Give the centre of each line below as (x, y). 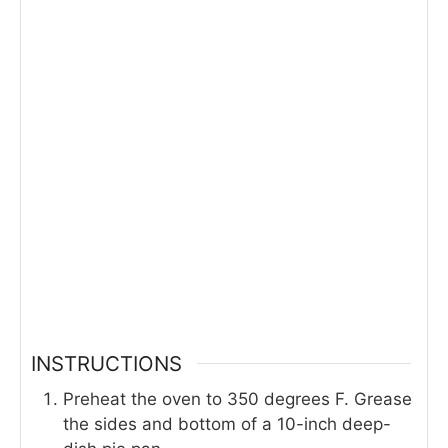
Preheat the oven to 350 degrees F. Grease (237, 398)
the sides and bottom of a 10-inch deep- (227, 423)
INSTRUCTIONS (106, 363)
